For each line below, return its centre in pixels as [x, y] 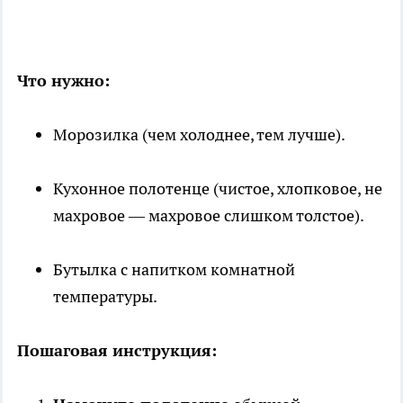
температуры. [105, 297]
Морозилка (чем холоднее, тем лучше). [199, 135]
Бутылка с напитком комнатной [174, 270]
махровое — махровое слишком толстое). [209, 216]
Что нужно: [63, 81]
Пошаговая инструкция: [117, 351]
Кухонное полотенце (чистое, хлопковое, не [218, 189]
